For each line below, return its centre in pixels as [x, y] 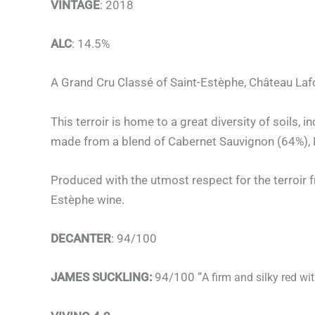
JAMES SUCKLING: [101, 277]
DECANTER [81, 238]
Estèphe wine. [88, 199]
